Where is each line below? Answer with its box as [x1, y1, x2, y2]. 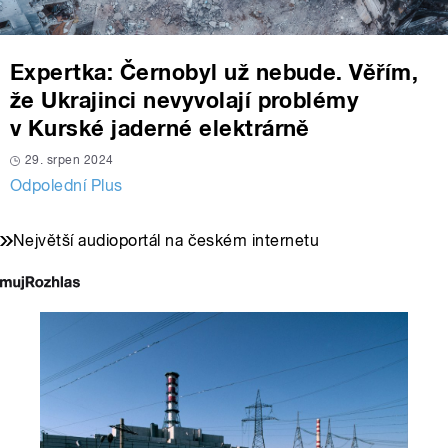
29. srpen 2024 [25, 152, 114, 167]
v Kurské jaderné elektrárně [10, 114, 310, 141]
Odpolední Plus [10, 175, 123, 195]
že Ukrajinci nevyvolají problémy [10, 86, 360, 113]
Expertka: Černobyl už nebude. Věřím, [10, 58, 419, 85]
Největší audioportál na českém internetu [13, 230, 320, 250]
